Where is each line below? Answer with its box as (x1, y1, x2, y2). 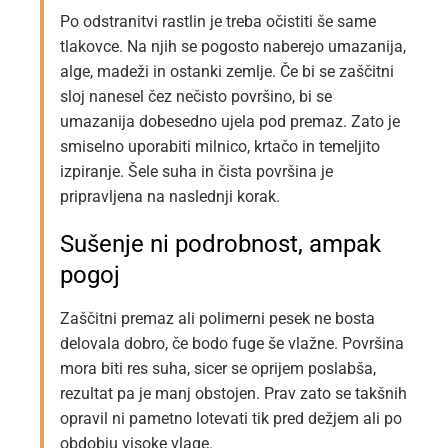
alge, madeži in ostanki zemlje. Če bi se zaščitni (60, 62, 394, 82)
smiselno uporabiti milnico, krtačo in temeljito (60, 137, 380, 157)
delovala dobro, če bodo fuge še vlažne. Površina (60, 334, 404, 354)
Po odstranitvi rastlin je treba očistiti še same (60, 12, 376, 32)
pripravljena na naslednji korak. (60, 187, 280, 207)
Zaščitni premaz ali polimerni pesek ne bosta (60, 309, 375, 329)
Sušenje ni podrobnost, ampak (60, 230, 381, 259)
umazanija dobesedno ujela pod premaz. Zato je (60, 112, 400, 132)
